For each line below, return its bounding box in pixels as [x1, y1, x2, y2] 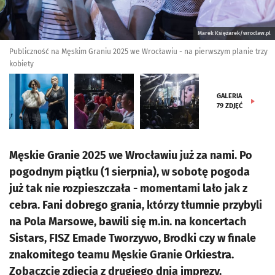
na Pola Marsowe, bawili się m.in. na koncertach [9, 215, 246, 228]
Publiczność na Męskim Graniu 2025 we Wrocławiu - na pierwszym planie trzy [9, 47, 268, 56]
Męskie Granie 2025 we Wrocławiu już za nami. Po [9, 149, 252, 162]
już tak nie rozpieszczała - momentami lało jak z [9, 182, 247, 195]
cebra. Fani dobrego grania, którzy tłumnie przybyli [9, 198, 262, 212]
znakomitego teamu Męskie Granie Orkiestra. [9, 248, 234, 261]
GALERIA [217, 92, 242, 100]
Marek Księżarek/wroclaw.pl [198, 30, 271, 36]
